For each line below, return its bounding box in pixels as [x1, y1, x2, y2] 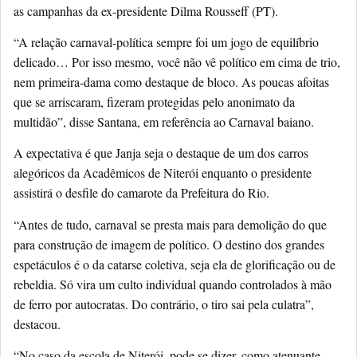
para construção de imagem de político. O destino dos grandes [14, 235, 324, 253]
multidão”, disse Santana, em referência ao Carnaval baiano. [14, 112, 314, 130]
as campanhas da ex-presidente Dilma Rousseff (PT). [14, 2, 278, 19]
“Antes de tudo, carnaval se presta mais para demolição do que [14, 215, 327, 233]
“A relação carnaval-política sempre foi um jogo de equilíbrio [14, 33, 319, 50]
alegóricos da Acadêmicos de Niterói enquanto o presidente [14, 164, 312, 182]
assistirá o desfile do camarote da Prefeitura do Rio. [14, 184, 269, 202]
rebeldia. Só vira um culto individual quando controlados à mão [14, 275, 331, 292]
